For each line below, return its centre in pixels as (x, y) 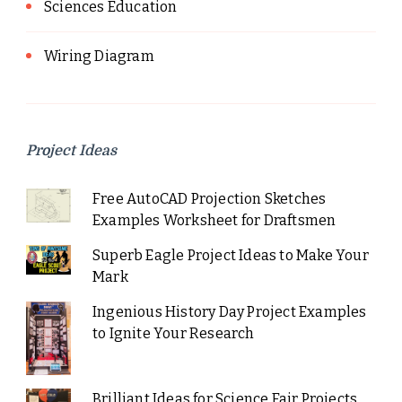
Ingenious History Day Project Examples (229, 311)
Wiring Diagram (99, 56)
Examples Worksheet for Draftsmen (214, 220)
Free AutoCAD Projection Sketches (209, 198)
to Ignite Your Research (173, 333)
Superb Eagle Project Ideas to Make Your (230, 255)
